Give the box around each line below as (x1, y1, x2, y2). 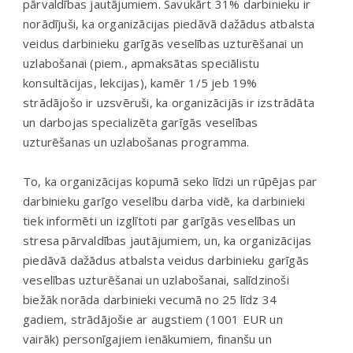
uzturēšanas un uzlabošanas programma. (23, 133, 250, 150)
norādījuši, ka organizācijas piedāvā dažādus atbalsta (23, 15, 315, 32)
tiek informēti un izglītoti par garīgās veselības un (23, 212, 296, 229)
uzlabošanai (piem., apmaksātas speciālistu (23, 54, 260, 71)
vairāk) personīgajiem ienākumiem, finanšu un (23, 330, 272, 347)
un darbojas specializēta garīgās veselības (23, 113, 258, 130)
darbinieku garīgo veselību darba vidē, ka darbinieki (23, 192, 306, 209)
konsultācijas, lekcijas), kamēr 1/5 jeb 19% (23, 74, 258, 91)
